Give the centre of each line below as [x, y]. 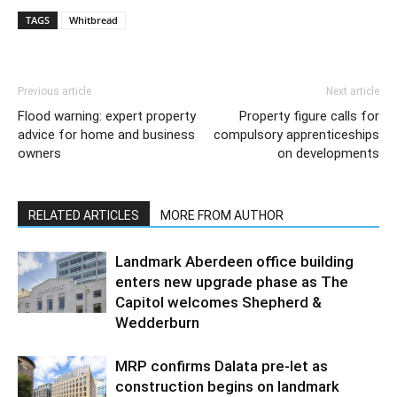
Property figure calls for [309, 116]
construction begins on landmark [227, 386]
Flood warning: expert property [107, 116]
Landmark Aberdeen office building [234, 261]
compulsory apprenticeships [296, 135]
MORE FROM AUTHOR [222, 215]
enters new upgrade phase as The [232, 282]
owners [39, 153]
